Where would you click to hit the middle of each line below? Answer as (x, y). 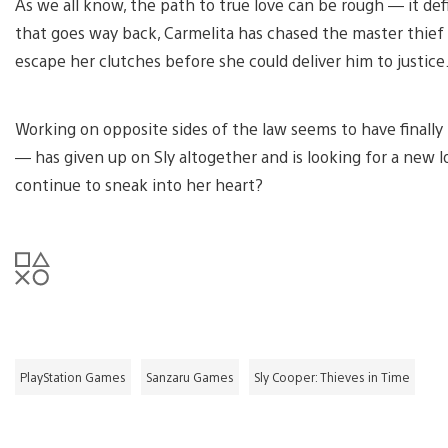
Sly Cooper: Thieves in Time (332, 376)
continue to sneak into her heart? (139, 184)
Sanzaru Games (190, 376)
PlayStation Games (73, 376)
